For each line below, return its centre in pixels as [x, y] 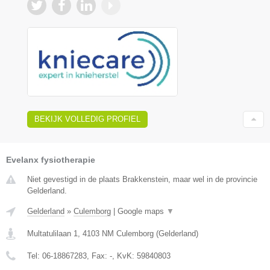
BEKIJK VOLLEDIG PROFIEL [87, 119]
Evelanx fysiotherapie [51, 159]
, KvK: [124, 256]
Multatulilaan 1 [52, 233]
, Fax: [98, 256]
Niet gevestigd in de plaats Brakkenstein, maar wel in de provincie [142, 179]
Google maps [142, 211]
